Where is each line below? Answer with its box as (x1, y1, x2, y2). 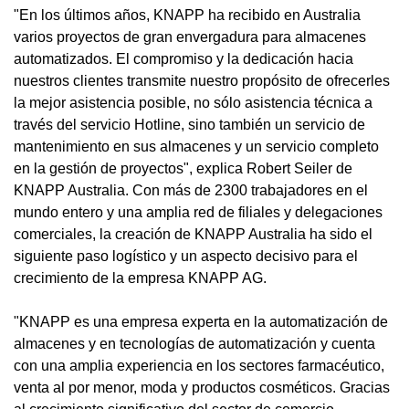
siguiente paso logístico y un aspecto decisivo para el (14, 248, 358, 265)
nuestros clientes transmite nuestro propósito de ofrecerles (14, 73, 390, 89)
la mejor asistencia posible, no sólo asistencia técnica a (14, 95, 372, 111)
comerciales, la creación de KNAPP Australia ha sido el (14, 226, 372, 243)
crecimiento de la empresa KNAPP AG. (14, 270, 267, 287)
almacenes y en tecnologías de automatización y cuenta (14, 336, 375, 352)
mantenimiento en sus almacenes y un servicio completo (14, 139, 379, 155)
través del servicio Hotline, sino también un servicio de (14, 117, 365, 133)
